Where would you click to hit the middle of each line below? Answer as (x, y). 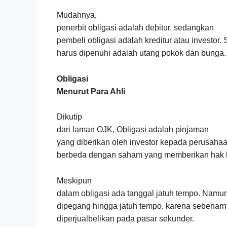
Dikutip (69, 117)
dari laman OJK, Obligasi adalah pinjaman (133, 130)
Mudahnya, (77, 15)
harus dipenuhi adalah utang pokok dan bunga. (141, 53)
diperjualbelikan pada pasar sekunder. (125, 218)
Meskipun (74, 180)
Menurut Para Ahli (91, 91)
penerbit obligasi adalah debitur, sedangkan (135, 28)
